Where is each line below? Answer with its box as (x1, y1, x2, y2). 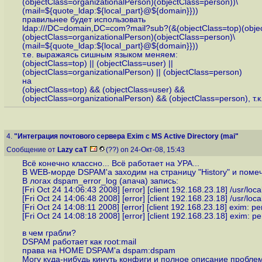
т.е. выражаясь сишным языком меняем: (22, 50, 178, 60)
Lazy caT (57, 146, 87, 154)
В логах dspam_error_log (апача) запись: (22, 177, 178, 186)
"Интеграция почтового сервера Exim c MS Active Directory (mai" (14, 132, 239, 140)
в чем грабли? (22, 228, 76, 237)
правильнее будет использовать (22, 15, 146, 25)
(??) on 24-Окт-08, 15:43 (106, 146, 187, 154)
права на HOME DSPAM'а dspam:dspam (22, 246, 175, 255)
